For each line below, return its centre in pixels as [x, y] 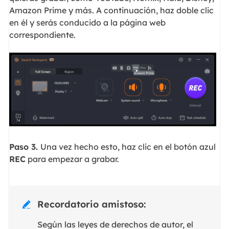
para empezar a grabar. [72, 159]
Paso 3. [25, 146]
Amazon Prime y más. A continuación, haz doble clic [111, 10]
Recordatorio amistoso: [91, 204]
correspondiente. [42, 35]
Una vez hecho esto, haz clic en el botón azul [128, 146]
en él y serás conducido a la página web [87, 23]
